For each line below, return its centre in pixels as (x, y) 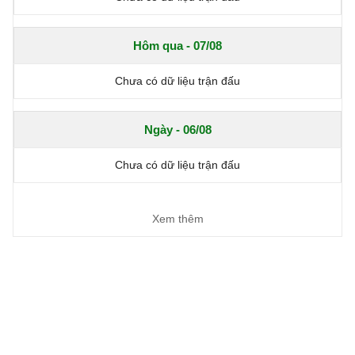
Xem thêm (177, 219)
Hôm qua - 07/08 (177, 46)
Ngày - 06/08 (177, 130)
